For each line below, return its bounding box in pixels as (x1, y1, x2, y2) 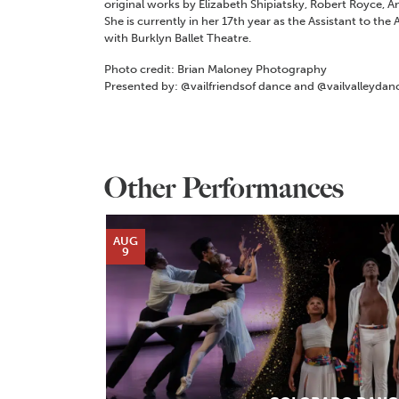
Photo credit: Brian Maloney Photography (104, 62, 327, 77)
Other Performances (104, 171, 344, 206)
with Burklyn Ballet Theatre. (104, 31, 251, 45)
